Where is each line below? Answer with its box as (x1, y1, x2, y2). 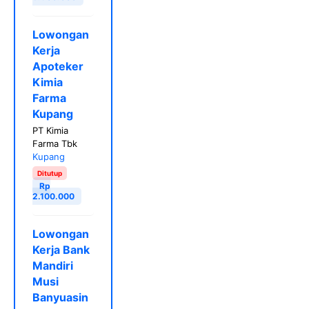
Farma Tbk (32, 137, 77, 149)
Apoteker (32, 59, 83, 73)
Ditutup (37, 168, 62, 177)
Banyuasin (32, 290, 88, 304)
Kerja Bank (32, 242, 90, 257)
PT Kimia (32, 124, 68, 136)
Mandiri (32, 258, 73, 272)
